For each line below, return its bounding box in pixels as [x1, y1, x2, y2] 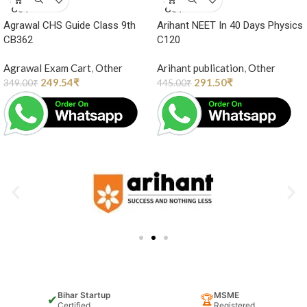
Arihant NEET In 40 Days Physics [157, 19, 303, 32]
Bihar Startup [58, 290, 112, 300]
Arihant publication [157, 61, 244, 74]
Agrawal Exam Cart [3, 61, 91, 74]
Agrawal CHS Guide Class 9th [3, 19, 136, 32]
